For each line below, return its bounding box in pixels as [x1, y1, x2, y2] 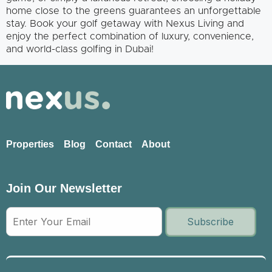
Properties [6, 139, 54, 150]
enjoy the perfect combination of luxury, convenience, [6, 31, 254, 41]
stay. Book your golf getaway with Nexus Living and [6, 18, 244, 29]
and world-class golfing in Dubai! [6, 44, 154, 54]
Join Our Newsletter [6, 181, 122, 195]
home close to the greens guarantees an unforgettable [6, 5, 261, 16]
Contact [95, 139, 132, 150]
